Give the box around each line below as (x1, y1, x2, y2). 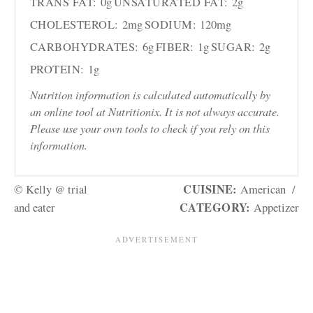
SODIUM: (144, 17, 197, 33)
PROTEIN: (30, 61, 85, 78)
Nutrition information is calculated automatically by (30, 87, 270, 103)
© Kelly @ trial (14, 182, 87, 198)
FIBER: (155, 39, 194, 55)
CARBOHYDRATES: (30, 39, 139, 55)
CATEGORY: (179, 199, 251, 217)
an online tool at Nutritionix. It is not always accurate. (30, 103, 279, 119)
